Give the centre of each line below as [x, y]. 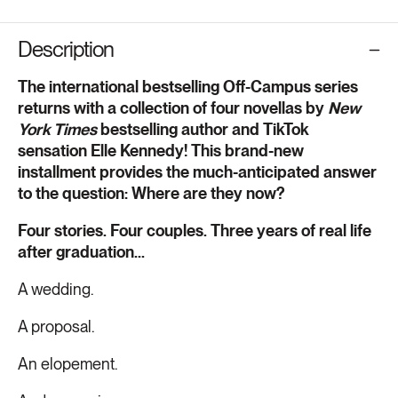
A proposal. [56, 327]
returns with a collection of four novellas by [173, 108]
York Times [57, 130]
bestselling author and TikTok [203, 130]
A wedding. [56, 290]
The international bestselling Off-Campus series [188, 87]
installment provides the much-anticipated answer [197, 172]
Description [66, 50]
